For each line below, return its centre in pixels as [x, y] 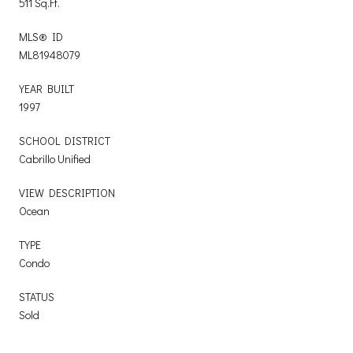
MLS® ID [41, 36]
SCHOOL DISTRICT [65, 140]
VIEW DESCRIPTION [67, 192]
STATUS [37, 296]
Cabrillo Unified [55, 158]
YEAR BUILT [46, 88]
